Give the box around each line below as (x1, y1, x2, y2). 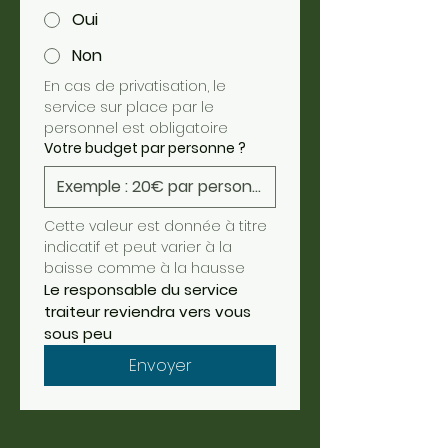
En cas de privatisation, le (44, 76, 226, 96)
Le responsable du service (44, 279, 238, 300)
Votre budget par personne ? (44, 138, 246, 158)
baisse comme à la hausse (44, 258, 245, 278)
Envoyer (128, 354, 192, 377)
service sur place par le (44, 97, 214, 117)
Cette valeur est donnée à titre (44, 216, 267, 236)
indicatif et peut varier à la (44, 237, 232, 257)
